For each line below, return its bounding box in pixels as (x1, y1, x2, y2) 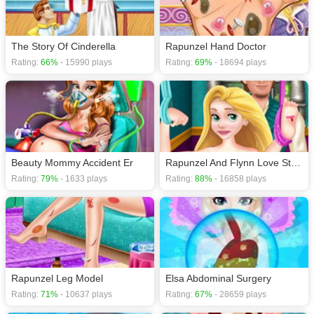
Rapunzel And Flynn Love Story (291, 156, 301, 168)
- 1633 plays (58, 173, 107, 184)
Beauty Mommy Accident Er (11, 156, 133, 168)
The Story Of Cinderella (11, 40, 116, 52)
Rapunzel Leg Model (11, 273, 103, 285)
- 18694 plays (212, 57, 266, 67)
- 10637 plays (58, 289, 112, 300)
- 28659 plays (212, 289, 266, 300)
